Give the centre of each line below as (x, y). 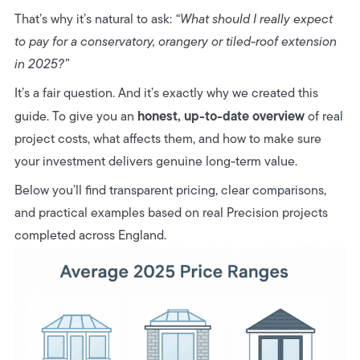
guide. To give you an (76, 116)
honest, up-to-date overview (221, 116)
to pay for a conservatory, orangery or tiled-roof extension (175, 41)
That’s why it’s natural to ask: (94, 19)
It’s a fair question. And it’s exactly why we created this (166, 93)
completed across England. (92, 235)
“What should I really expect (254, 19)
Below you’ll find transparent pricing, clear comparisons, (170, 190)
